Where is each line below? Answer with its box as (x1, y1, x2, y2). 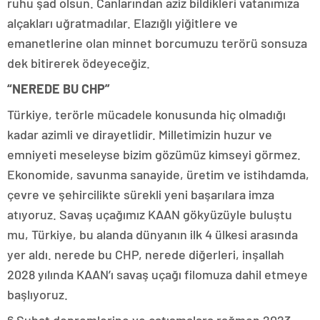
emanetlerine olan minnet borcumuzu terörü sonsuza (7, 35, 307, 51)
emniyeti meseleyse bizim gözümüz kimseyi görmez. (7, 146, 301, 162)
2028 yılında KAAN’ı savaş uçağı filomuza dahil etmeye (7, 266, 308, 282)
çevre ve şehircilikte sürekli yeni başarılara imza (7, 186, 274, 202)
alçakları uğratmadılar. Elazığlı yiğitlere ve (7, 15, 238, 31)
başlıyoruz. (7, 286, 71, 302)
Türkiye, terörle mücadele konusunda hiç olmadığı (7, 106, 286, 122)
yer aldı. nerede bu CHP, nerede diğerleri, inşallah (7, 246, 284, 262)
